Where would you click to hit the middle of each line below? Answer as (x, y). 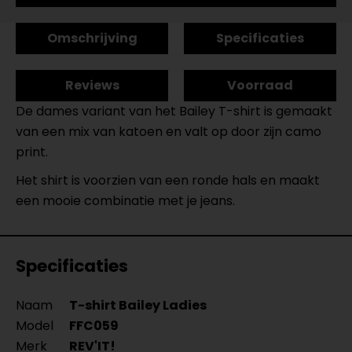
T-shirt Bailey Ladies (138, 305)
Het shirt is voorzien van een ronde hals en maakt (168, 180)
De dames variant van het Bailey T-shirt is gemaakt (174, 111)
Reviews (92, 85)
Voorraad (260, 85)
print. (33, 152)
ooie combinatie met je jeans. (145, 201)
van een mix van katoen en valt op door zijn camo (169, 132)
